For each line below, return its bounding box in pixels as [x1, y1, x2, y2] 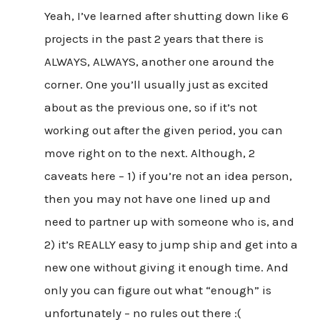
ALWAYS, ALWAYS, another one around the [44, 54, 274, 69]
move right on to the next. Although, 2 [44, 146, 255, 161]
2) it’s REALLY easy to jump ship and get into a [44, 237, 298, 252]
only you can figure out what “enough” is [44, 283, 271, 298]
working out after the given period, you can [44, 123, 283, 138]
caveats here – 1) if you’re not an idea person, [44, 169, 292, 184]
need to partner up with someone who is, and [44, 214, 294, 229]
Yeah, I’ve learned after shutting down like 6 [44, 9, 289, 24]
